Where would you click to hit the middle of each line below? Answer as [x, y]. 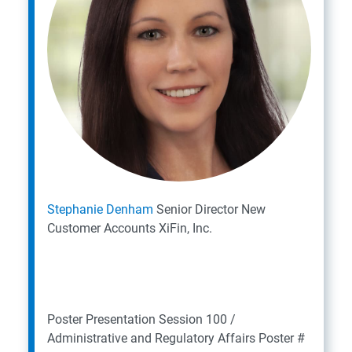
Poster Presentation [101, 319]
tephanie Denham [104, 209]
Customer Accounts [101, 228]
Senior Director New [211, 209]
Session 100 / [197, 319]
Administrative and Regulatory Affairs [151, 338]
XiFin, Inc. [185, 228]
